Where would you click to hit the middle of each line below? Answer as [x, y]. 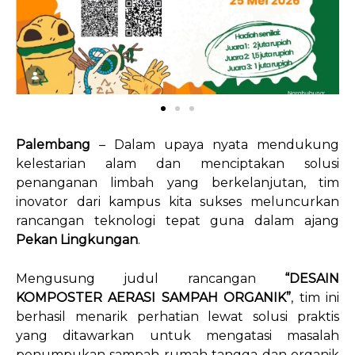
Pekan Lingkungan [77, 239]
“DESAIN [312, 278]
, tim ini [315, 297]
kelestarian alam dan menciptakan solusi [177, 163]
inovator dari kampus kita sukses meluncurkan [177, 201]
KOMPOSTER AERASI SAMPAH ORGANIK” [154, 297]
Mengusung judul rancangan [150, 278]
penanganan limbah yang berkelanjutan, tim [177, 182]
